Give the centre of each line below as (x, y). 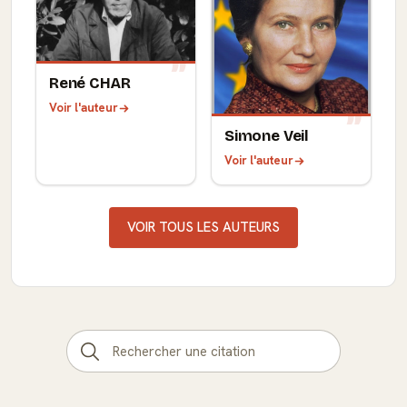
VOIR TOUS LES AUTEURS (203, 228)
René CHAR (90, 84)
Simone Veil (267, 136)
